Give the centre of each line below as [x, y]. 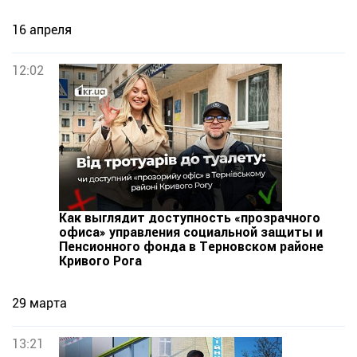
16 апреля [42, 30]
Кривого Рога [100, 261]
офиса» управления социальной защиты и [191, 232]
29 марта [39, 303]
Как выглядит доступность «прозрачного [190, 218]
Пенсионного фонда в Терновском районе [191, 247]
